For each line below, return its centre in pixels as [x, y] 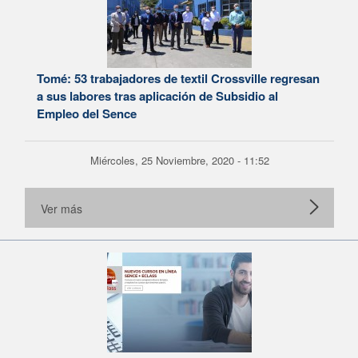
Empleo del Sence [87, 113]
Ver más [62, 209]
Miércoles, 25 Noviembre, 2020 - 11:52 [179, 160]
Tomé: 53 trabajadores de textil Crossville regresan [178, 78]
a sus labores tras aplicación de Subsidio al [157, 96]
